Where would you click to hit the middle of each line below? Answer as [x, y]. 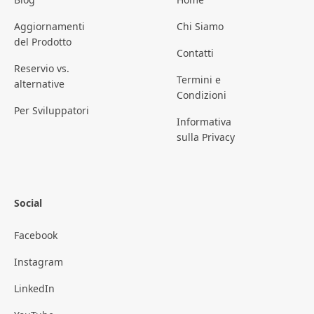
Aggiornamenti [49, 27]
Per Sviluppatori [52, 111]
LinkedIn [34, 289]
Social [28, 203]
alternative [39, 84]
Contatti [195, 53]
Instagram [39, 262]
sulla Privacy [206, 137]
